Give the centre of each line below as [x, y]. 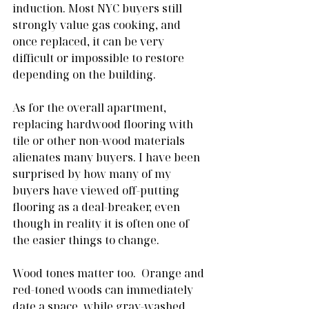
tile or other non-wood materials [100, 140]
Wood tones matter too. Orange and [110, 273]
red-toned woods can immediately [104, 289]
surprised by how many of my [93, 173]
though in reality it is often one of [102, 223]
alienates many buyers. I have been [108, 157]
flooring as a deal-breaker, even [98, 207]
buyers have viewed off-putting [97, 190]
